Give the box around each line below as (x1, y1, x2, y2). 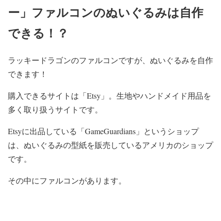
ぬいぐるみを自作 (150, 54, 213, 65)
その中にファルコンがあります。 (8, 175, 126, 185)
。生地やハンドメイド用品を (109, 90, 211, 101)
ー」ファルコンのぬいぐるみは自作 (8, 3, 203, 21)
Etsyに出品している (8, 125, 77, 136)
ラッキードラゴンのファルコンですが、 (8, 54, 150, 65)
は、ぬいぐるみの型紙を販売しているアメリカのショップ (8, 139, 213, 150)
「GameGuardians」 (77, 125, 144, 136)
